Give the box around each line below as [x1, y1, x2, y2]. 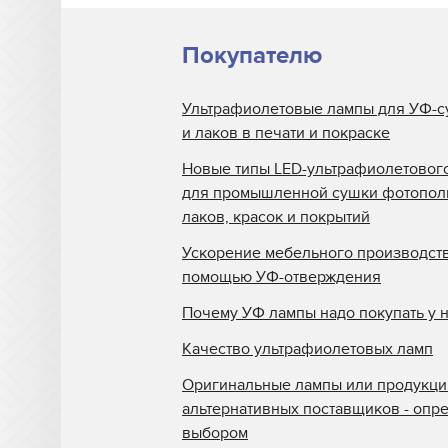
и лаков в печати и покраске [182, 123, 390, 144]
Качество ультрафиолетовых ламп [182, 339, 433, 360]
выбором [182, 423, 248, 444]
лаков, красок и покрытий [182, 207, 370, 228]
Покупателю [182, 41, 322, 71]
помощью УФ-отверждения [182, 267, 381, 288]
